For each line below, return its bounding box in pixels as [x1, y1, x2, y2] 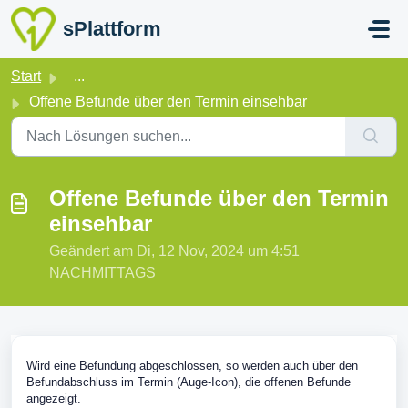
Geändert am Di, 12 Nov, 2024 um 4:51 [49, 243, 300, 259]
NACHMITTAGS [49, 265, 156, 280]
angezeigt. [26, 392, 81, 405]
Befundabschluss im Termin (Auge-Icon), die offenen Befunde [26, 375, 351, 389]
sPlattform [62, 17, 161, 40]
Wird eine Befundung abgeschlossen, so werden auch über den [26, 359, 358, 372]
